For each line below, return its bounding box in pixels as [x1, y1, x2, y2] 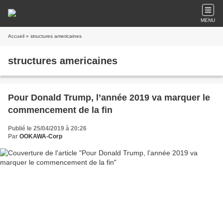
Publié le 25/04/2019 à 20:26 [8, 125, 87, 132]
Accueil [8, 33, 24, 39]
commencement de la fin [8, 105, 112, 115]
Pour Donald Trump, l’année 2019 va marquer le [8, 93, 210, 103]
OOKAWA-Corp [19, 133, 62, 140]
